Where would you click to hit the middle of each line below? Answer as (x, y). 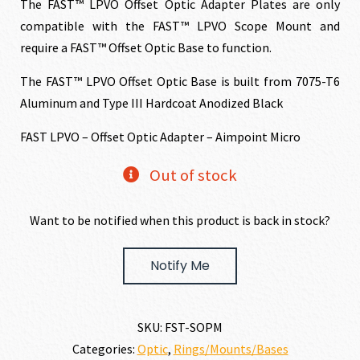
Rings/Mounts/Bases (231, 348)
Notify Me (180, 265)
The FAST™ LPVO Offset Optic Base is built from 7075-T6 (180, 81)
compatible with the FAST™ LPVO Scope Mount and (180, 25)
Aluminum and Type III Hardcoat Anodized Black (152, 102)
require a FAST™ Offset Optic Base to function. (146, 47)
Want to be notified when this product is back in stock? (180, 220)
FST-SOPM (194, 327)
